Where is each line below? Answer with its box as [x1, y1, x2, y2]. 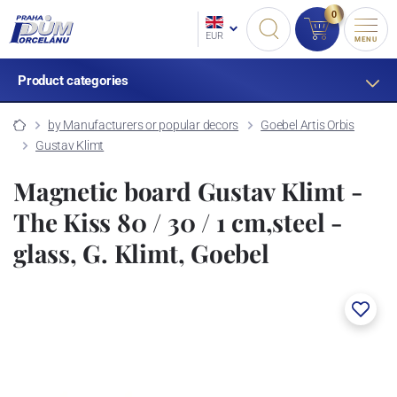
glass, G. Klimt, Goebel [13, 236, 269, 269]
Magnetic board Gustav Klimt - [13, 174, 362, 207]
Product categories [17, 73, 128, 89]
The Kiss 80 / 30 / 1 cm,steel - [13, 205, 342, 238]
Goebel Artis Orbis [261, 117, 355, 132]
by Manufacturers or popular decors [47, 117, 239, 132]
